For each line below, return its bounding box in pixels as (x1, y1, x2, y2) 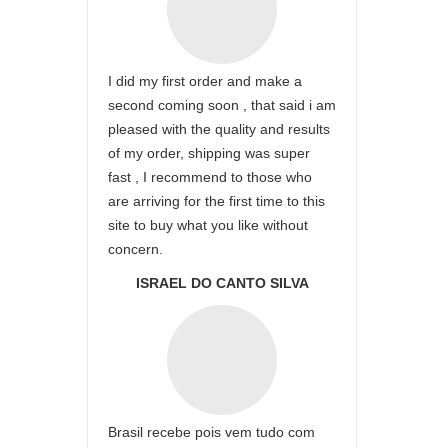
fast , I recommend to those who (108, 169, 312, 185)
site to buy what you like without (108, 217, 308, 233)
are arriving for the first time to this (108, 193, 325, 209)
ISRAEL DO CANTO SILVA (135, 275, 309, 291)
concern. (108, 241, 163, 257)
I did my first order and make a (108, 73, 302, 89)
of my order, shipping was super (108, 145, 310, 161)
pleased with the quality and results (108, 121, 330, 137)
